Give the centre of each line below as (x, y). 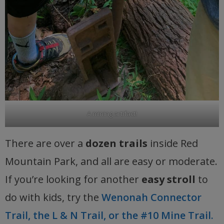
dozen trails (116, 143)
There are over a (45, 143)
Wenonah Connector (151, 197)
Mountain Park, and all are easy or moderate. (111, 161)
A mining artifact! (112, 114)
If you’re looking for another (73, 179)
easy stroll (168, 179)
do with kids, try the (53, 197)
